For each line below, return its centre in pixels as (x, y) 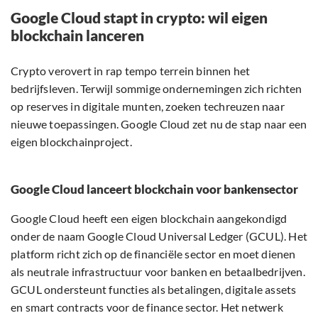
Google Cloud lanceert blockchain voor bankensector (154, 190)
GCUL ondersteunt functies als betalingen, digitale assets (154, 290)
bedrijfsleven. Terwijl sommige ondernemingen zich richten (157, 89)
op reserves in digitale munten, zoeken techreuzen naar (148, 106)
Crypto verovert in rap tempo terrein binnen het (131, 71)
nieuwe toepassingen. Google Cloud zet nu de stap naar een (159, 124)
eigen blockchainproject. (71, 142)
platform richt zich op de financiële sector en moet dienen (153, 254)
